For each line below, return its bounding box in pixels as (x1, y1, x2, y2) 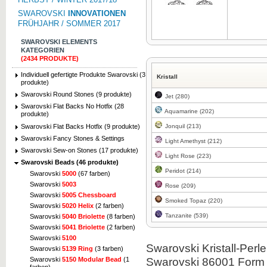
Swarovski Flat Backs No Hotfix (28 (21, 103, 124, 110)
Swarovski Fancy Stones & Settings (21, 134, 125, 142)
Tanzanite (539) (163, 212, 208, 219)
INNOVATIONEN (68, 9, 126, 18)
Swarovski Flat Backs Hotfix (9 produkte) (21, 122, 140, 130)
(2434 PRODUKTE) (21, 55, 79, 62)
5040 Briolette (62, 213, 105, 221)
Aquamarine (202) (163, 108, 214, 114)
